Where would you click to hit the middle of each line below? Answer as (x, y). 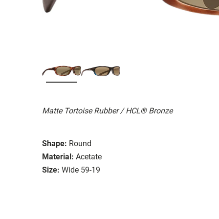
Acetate (89, 156)
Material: (58, 156)
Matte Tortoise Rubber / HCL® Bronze (107, 110)
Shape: (55, 143)
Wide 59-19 (81, 170)
